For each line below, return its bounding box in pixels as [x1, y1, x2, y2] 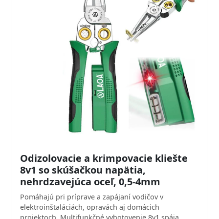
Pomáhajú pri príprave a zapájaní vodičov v [20, 192, 163, 201]
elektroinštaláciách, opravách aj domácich [20, 202, 159, 212]
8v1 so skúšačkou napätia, [20, 163, 146, 176]
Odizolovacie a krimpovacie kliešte [20, 152, 188, 165]
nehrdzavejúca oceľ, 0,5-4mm [20, 175, 160, 188]
